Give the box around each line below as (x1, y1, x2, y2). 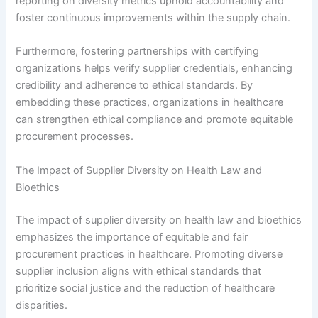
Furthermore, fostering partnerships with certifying (16, 45, 260, 58)
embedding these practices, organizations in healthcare (16, 96, 284, 109)
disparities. (16, 298, 68, 312)
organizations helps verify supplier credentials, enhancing (16, 62, 293, 75)
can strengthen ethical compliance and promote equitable (16, 113, 294, 126)
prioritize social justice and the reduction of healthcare (16, 281, 275, 295)
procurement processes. (16, 130, 134, 143)
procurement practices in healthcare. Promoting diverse (16, 247, 283, 261)
